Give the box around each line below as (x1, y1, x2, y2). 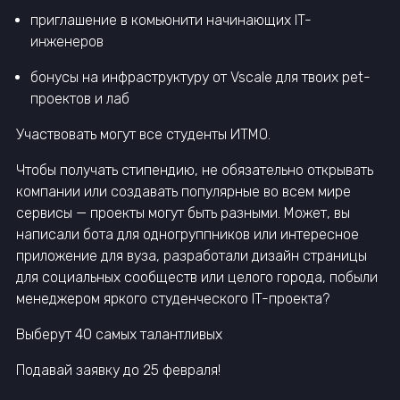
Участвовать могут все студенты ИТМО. (16, 125, 271, 143)
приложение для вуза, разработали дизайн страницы (16, 246, 367, 264)
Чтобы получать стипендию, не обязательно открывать (16, 161, 373, 179)
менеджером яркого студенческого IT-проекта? (16, 289, 329, 307)
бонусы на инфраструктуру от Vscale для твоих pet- (30, 68, 371, 86)
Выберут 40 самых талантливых (16, 325, 222, 343)
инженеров (30, 32, 104, 50)
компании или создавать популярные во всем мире (16, 182, 351, 200)
